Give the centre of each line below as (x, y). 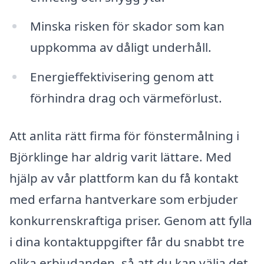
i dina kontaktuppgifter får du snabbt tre (127, 241)
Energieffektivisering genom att (122, 77)
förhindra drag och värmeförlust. (126, 98)
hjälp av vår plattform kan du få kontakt (124, 178)
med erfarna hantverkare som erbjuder (124, 199)
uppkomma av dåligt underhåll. (121, 47)
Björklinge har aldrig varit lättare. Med (121, 156)
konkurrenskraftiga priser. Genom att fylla (131, 220)
